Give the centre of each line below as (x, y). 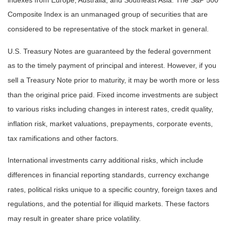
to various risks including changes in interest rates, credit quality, (110, 109)
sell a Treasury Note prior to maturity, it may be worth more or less (113, 80)
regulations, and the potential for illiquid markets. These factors (108, 204)
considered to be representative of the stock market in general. (108, 29)
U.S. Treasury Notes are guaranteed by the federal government (109, 51)
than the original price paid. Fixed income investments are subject (113, 94)
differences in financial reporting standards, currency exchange (108, 175)
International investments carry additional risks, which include (105, 160)
